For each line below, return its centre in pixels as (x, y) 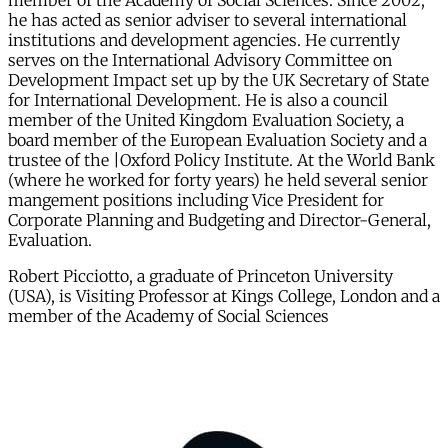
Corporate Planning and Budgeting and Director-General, (219, 220)
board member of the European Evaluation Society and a (217, 140)
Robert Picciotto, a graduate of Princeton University (200, 276)
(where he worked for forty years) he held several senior (218, 180)
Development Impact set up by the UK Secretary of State (218, 80)
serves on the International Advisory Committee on (200, 60)
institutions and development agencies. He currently (204, 40)
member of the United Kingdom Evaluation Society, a (206, 120)
